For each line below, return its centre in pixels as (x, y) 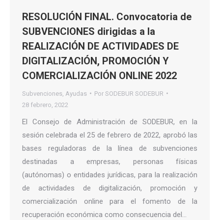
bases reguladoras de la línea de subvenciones (110, 148)
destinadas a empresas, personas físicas (110, 161)
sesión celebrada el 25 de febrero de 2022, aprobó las (110, 135)
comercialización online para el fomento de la (110, 201)
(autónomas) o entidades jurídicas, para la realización (110, 175)
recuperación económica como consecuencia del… (104, 214)
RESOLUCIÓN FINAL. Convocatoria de (107, 16)
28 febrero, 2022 (45, 105)
